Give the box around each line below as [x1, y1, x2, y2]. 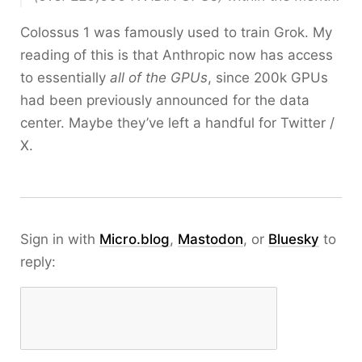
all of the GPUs [110, 69, 208, 86]
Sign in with [20, 231, 99, 247]
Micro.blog [99, 231, 170, 247]
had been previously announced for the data [20, 92, 309, 108]
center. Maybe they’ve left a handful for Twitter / [20, 115, 335, 131]
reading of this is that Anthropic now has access [20, 47, 333, 63]
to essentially [20, 69, 110, 86]
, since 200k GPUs [208, 69, 328, 86]
